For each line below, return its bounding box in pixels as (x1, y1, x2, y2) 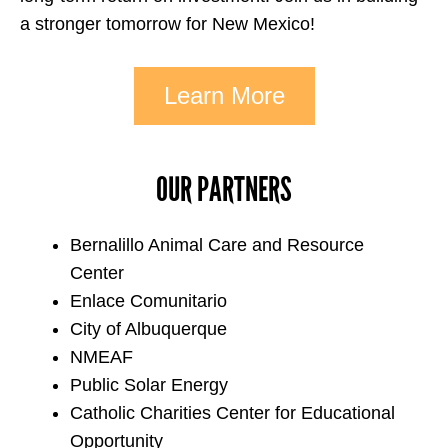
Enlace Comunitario (70, 291, 227, 312)
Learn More (163, 82, 285, 110)
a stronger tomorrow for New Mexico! (20, 14, 320, 34)
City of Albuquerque (70, 319, 227, 340)
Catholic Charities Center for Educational (70, 403, 395, 424)
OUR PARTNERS (156, 169, 292, 211)
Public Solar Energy (70, 375, 228, 396)
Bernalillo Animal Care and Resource (70, 235, 364, 256)
